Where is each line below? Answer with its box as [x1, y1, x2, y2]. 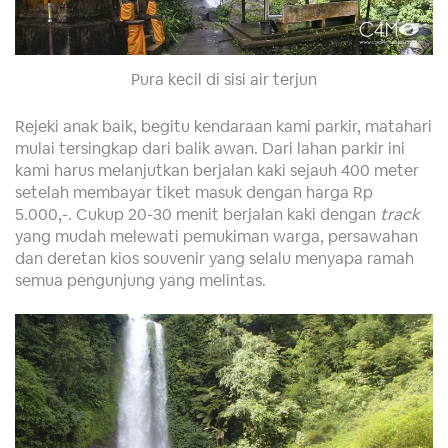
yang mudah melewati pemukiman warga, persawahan [15, 224, 418, 247]
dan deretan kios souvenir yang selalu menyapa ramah [15, 246, 414, 269]
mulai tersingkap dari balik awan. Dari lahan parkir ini [15, 136, 405, 159]
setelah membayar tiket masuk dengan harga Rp [15, 180, 373, 203]
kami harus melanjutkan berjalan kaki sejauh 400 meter [15, 158, 419, 181]
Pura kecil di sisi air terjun [131, 68, 317, 91]
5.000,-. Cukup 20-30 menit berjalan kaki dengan [15, 202, 380, 225]
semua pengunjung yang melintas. [15, 268, 266, 291]
